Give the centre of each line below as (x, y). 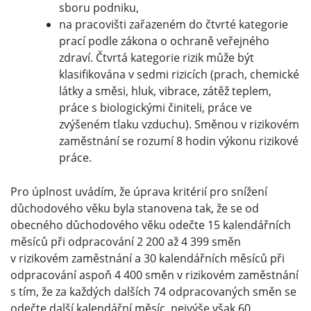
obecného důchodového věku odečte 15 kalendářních (151, 225)
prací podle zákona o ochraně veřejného (164, 41)
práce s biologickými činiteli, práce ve (155, 108)
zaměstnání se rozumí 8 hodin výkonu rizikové (179, 141)
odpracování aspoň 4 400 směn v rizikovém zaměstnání (154, 275)
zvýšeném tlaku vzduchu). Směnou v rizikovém (179, 125)
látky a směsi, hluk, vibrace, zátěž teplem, (165, 91)
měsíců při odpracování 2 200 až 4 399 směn (126, 242)
